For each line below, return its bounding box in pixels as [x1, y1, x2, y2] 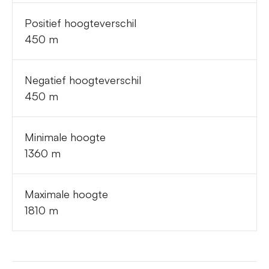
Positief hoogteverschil [25, 16, 136, 29]
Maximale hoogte [25, 187, 108, 201]
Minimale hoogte [25, 130, 106, 144]
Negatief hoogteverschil [25, 73, 141, 86]
